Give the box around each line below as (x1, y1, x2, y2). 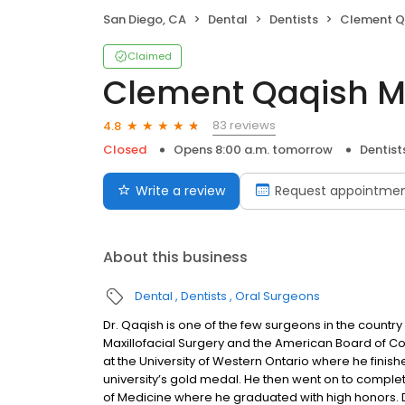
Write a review (136, 182, 225, 201)
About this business (103, 247, 248, 268)
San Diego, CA (103, 11, 186, 29)
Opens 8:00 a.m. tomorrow (174, 141, 333, 159)
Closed (103, 141, 146, 159)
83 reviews (212, 117, 276, 135)
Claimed (127, 49, 172, 64)
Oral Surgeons (235, 287, 320, 306)
